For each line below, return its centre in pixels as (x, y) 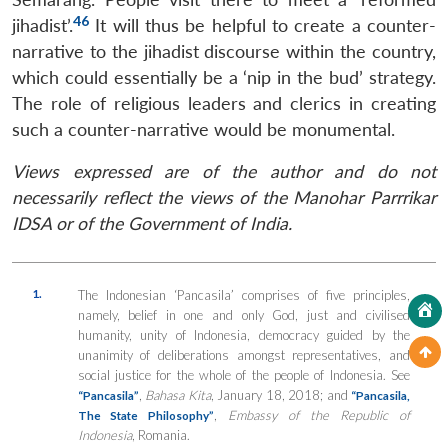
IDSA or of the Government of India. (152, 223)
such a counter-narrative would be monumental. (203, 129)
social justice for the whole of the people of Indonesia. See (243, 374)
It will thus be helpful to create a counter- (262, 25)
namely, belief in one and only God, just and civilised (243, 314)
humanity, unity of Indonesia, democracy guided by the (243, 334)
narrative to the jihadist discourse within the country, (224, 51)
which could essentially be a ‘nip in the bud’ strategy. (224, 77)
